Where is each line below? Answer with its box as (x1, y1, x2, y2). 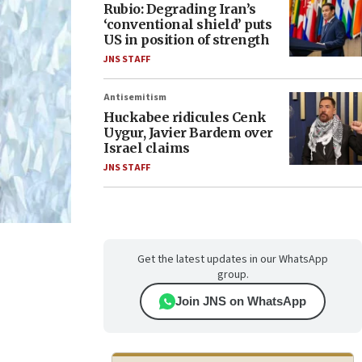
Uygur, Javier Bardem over (103, 124, 273, 141)
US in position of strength (103, 32, 269, 48)
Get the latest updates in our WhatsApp (137, 251, 328, 267)
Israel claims (103, 140, 190, 156)
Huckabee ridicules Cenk (103, 109, 267, 125)
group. (217, 267, 249, 283)
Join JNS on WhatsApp (175, 294, 306, 308)
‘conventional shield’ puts (103, 16, 271, 32)
